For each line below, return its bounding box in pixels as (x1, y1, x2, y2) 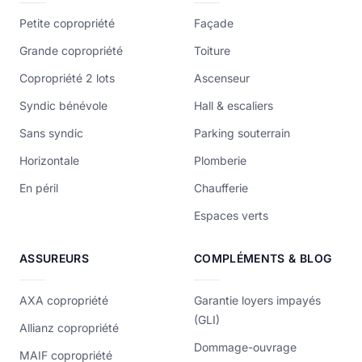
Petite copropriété (19, 16, 115, 30)
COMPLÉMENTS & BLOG (194, 251, 332, 265)
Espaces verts (194, 208, 268, 222)
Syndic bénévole (19, 99, 107, 112)
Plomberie (194, 154, 246, 167)
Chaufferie (194, 181, 248, 195)
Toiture (194, 44, 230, 57)
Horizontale (19, 154, 79, 167)
